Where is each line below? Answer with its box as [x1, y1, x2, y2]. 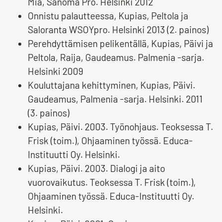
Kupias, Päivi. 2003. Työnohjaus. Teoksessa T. [28, 121, 213, 133]
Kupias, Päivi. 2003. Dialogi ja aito [28, 163, 165, 174]
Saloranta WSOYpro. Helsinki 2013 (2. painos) [28, 24, 209, 36]
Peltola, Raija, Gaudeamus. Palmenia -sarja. [28, 52, 204, 63]
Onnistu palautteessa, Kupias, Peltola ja [28, 10, 188, 22]
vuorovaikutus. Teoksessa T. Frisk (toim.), [28, 176, 196, 188]
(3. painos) [28, 107, 69, 119]
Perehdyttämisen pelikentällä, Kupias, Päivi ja [28, 38, 213, 50]
